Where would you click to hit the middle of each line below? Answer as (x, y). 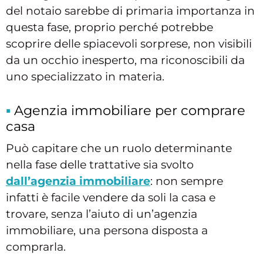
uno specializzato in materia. (85, 77)
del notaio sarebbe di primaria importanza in (130, 11)
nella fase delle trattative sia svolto (100, 165)
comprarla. (36, 247)
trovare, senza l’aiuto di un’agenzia (102, 214)
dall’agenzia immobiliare (78, 181)
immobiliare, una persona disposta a (107, 231)
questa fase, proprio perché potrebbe (109, 28)
